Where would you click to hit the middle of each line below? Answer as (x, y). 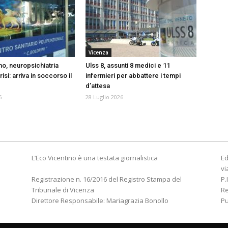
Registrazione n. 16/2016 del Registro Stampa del (107, 179)
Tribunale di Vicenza (63, 190)
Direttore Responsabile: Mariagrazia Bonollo (100, 201)
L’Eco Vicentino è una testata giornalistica (95, 158)
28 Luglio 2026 (104, 97)
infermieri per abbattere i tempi (133, 76)
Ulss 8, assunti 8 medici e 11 (128, 66)
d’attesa (98, 86)
